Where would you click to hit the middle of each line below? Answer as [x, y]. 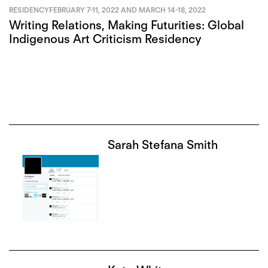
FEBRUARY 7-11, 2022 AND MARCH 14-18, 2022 [127, 10]
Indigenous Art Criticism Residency [105, 39]
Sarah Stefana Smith [163, 145]
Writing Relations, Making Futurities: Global [127, 25]
